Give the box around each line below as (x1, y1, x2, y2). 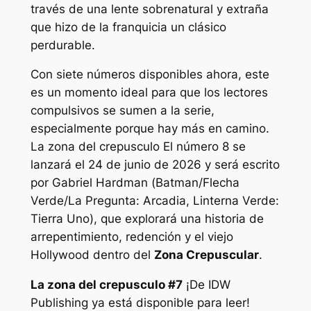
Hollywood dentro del (30, 248, 154, 262)
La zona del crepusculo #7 (30, 278, 183, 292)
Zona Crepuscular (153, 248, 259, 262)
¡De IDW (182, 278, 230, 292)
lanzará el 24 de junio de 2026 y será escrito (30, 158, 280, 172)
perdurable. (30, 37, 95, 52)
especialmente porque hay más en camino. (30, 121, 269, 136)
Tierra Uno (30, 212, 90, 226)
